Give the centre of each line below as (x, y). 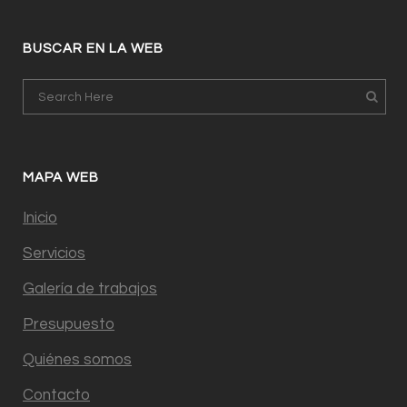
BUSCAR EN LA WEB (93, 49)
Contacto (56, 395)
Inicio (40, 218)
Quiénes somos (77, 360)
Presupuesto (69, 324)
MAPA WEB (61, 178)
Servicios (54, 253)
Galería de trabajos (90, 289)
